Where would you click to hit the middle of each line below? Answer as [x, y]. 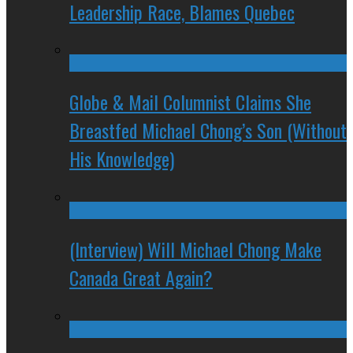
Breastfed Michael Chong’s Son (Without [208, 130]
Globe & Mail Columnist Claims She [190, 102]
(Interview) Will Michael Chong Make [195, 249]
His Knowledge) [122, 159]
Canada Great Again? [141, 278]
